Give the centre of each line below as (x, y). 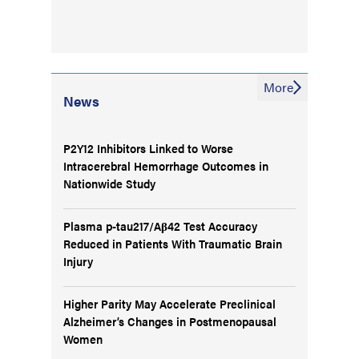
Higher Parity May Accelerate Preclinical (169, 303)
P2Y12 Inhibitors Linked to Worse (148, 148)
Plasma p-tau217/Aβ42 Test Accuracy (160, 226)
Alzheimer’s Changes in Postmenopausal (170, 321)
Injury (78, 261)
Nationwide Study (109, 183)
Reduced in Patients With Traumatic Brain (173, 243)
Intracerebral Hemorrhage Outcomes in (166, 165)
